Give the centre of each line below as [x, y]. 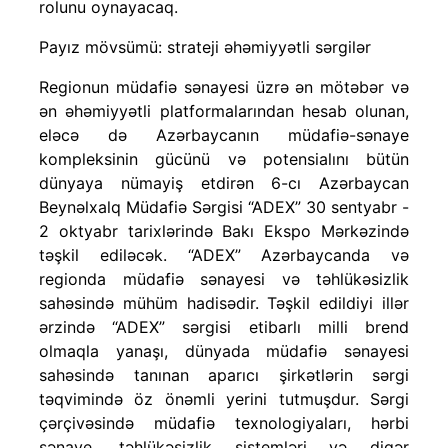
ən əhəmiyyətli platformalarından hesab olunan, [224, 110]
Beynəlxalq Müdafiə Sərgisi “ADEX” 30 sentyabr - [224, 206]
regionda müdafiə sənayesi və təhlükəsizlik [224, 278]
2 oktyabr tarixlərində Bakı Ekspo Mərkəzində [224, 230]
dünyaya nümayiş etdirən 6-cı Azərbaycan [224, 182]
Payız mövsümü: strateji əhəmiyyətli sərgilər [205, 46]
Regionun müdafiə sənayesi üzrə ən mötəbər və [224, 86]
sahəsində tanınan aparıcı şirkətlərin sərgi [224, 374]
